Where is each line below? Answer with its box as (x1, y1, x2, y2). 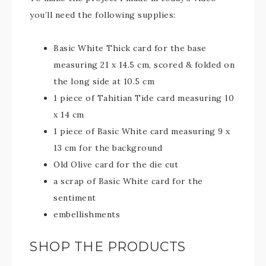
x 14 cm (53, 109, 84, 120)
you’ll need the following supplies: (30, 9, 176, 20)
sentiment (53, 192, 96, 203)
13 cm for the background (53, 142, 162, 153)
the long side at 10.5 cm (53, 76, 154, 87)
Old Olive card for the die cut (53, 159, 178, 170)
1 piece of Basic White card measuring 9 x (53, 126, 230, 137)
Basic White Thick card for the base (53, 43, 207, 53)
